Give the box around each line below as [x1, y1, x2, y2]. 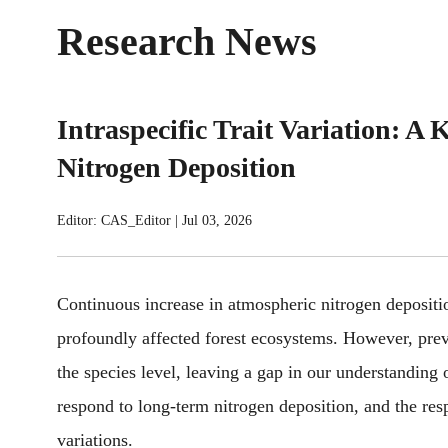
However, [343, 328, 413, 348]
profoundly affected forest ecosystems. [57, 328, 343, 348]
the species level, [57, 362, 186, 382]
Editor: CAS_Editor [57, 213, 171, 228]
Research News [57, 19, 317, 64]
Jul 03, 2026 [182, 213, 252, 228]
